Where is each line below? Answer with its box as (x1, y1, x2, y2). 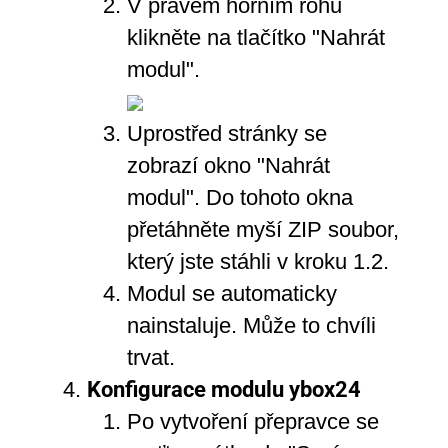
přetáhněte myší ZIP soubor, (126, 216, 399, 242)
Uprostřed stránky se (126, 120, 327, 146)
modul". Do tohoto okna (126, 184, 353, 210)
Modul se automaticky (126, 280, 337, 306)
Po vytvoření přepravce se (126, 408, 379, 434)
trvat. (126, 344, 175, 370)
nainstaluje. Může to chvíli (126, 312, 376, 338)
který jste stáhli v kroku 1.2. (126, 248, 389, 274)
